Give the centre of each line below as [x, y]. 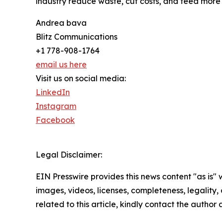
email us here [61, 65]
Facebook [55, 120]
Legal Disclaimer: [69, 155]
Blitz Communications [77, 37]
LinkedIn [53, 92]
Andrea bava [61, 23]
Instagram [56, 106]
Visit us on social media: [81, 79]
